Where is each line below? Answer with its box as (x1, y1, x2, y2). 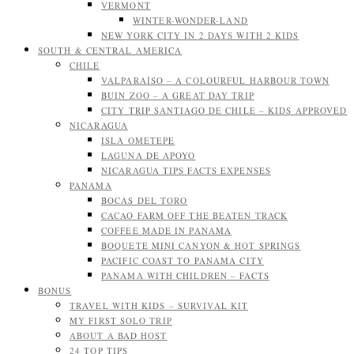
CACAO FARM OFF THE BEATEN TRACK (101, 209, 288, 221)
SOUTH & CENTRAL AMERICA (38, 44, 183, 56)
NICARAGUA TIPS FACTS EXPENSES (101, 164, 271, 176)
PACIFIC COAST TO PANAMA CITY (101, 254, 264, 266)
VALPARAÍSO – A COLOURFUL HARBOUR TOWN (101, 74, 330, 86)
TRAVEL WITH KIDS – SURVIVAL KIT (70, 299, 249, 311)
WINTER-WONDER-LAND (133, 14, 248, 26)
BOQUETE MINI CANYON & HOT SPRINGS (101, 239, 301, 251)
